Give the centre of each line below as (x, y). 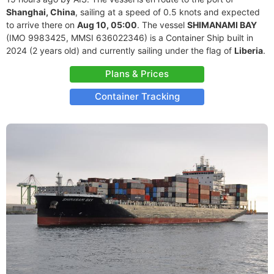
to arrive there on (42, 25)
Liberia (249, 50)
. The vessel (162, 25)
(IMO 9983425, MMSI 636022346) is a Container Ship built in (130, 38)
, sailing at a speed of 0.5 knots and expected (168, 12)
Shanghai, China (41, 12)
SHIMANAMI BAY (222, 25)
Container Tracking (137, 96)
